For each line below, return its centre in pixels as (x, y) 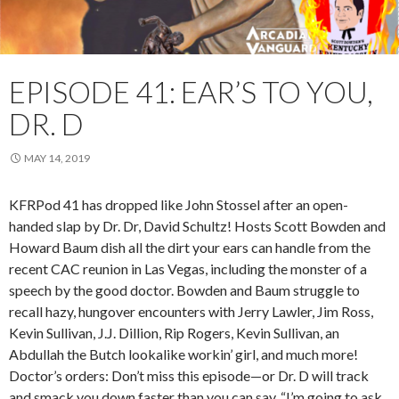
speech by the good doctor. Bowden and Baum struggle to (184, 290)
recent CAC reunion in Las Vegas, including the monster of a (188, 269)
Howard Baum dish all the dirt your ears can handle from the (190, 247)
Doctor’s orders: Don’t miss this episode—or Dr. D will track (189, 375)
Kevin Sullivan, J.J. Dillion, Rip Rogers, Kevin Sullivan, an (174, 333)
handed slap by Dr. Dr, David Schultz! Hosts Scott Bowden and (197, 226)
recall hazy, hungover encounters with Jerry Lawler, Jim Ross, (191, 311)
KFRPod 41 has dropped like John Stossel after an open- (179, 204)
